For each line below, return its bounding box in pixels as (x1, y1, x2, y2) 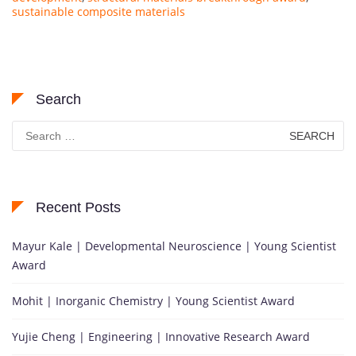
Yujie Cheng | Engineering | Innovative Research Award (12, 328, 310, 344)
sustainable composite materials (12, 3, 185, 19)
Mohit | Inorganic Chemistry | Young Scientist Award (12, 292, 295, 308)
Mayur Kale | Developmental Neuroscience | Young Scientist (12, 238, 336, 253)
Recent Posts (36, 199, 121, 215)
